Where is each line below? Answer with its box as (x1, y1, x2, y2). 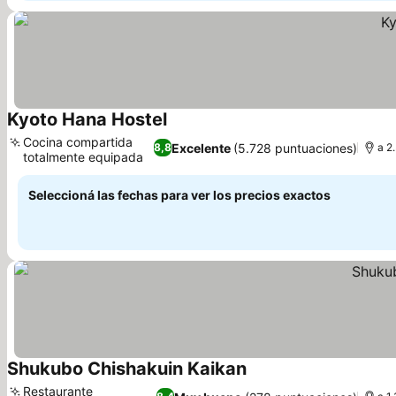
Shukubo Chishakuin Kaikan (7, 358, 247, 379)
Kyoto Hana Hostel (7, 109, 167, 130)
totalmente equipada (23, 149, 143, 164)
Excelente (171, 140, 232, 156)
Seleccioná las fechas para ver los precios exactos (28, 187, 331, 202)
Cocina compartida (23, 134, 133, 149)
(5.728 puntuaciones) (233, 140, 358, 156)
